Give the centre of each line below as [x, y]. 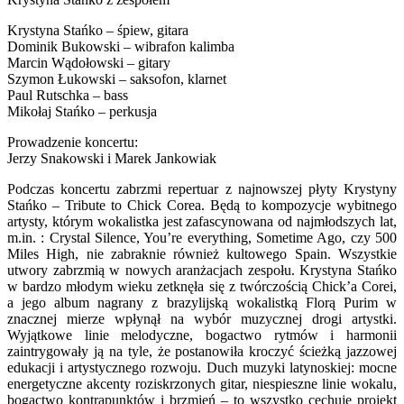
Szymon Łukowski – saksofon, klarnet [117, 79]
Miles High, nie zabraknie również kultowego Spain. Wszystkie [202, 254]
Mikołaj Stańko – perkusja [82, 112]
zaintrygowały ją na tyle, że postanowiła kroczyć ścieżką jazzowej [202, 352]
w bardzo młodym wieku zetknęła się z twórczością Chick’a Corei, [202, 287]
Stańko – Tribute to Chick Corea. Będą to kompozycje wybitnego [202, 206]
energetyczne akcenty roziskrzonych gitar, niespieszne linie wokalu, [202, 384]
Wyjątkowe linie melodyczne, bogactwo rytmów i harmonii [202, 335]
